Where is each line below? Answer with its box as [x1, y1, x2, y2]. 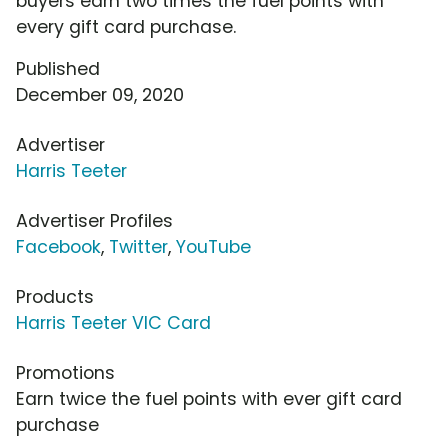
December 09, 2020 [16, 83, 184, 108]
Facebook [16, 235, 101, 260]
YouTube [176, 235, 251, 260]
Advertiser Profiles [16, 209, 173, 234]
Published [16, 57, 100, 82]
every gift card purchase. [16, 15, 236, 40]
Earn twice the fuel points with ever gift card [16, 387, 402, 412]
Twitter [109, 235, 168, 260]
